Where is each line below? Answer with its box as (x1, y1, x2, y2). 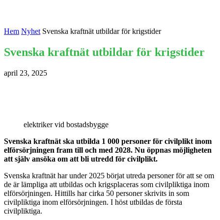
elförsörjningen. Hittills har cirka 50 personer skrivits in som (4, 189, 189, 197)
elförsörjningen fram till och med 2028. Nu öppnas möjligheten (4, 145, 212, 154)
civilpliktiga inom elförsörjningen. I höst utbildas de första (4, 197, 182, 206)
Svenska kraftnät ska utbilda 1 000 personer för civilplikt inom (4, 137, 212, 145)
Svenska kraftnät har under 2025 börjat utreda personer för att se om (4, 171, 214, 180)
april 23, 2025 (4, 68, 47, 77)
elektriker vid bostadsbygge (24, 120, 109, 129)
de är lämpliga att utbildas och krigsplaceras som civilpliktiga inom (4, 180, 209, 189)
